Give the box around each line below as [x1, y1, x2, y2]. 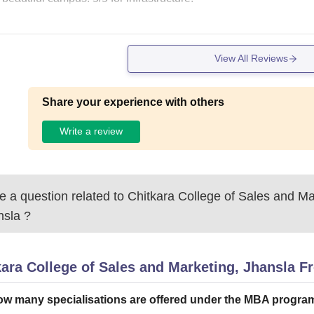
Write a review [60, 125, 123, 137]
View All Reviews [214, 53, 288, 64]
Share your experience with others [42, 95, 225, 108]
